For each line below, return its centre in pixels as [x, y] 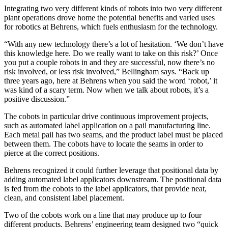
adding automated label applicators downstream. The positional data [113, 179]
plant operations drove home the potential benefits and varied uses [109, 17]
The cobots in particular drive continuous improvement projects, [106, 116]
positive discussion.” [37, 99]
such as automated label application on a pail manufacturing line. [107, 125]
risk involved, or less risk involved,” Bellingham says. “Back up [107, 71]
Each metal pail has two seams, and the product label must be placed [113, 134]
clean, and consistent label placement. [65, 197]
